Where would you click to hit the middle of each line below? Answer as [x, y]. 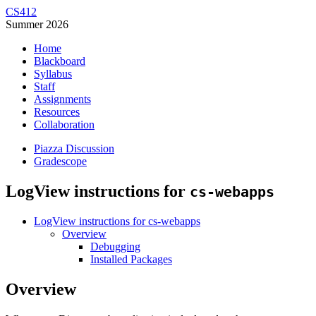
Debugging [115, 246]
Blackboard [60, 61]
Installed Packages [131, 259]
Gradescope [60, 161]
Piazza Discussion [74, 148]
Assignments [62, 99]
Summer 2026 [37, 24]
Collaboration [64, 124]
